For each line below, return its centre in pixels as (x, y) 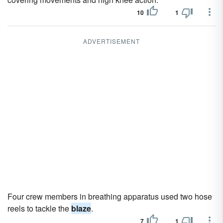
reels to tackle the (39, 208)
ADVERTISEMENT (111, 41)
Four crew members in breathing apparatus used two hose (110, 196)
